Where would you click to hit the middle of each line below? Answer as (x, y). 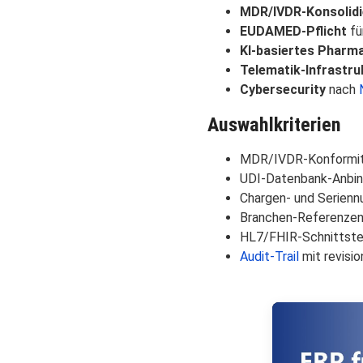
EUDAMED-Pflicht (293, 31)
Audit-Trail (269, 256)
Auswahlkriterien (274, 124)
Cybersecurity (283, 89)
